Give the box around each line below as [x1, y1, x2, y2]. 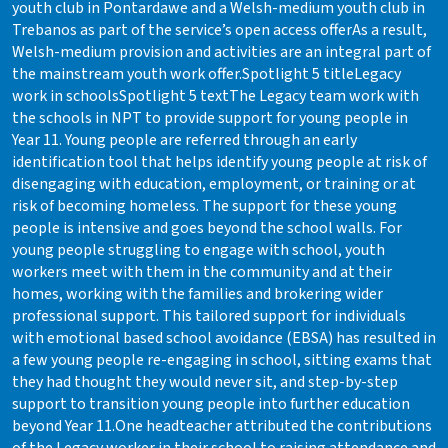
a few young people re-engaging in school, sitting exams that [12, 348, 432, 371]
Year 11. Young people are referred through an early [12, 128, 357, 151]
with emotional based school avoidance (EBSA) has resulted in [12, 326, 436, 349]
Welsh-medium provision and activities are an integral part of [12, 40, 431, 63]
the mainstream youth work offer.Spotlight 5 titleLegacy [12, 62, 401, 85]
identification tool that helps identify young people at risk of [12, 150, 427, 173]
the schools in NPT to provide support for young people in [12, 106, 408, 129]
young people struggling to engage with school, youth [12, 238, 385, 261]
